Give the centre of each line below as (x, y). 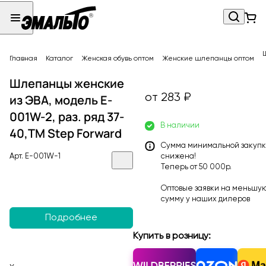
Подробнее (71, 218)
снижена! (178, 156)
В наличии (180, 126)
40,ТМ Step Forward (66, 133)
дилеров (234, 199)
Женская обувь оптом (118, 59)
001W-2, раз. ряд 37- (67, 117)
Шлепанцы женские (67, 83)
